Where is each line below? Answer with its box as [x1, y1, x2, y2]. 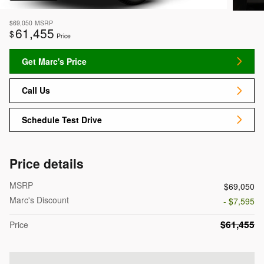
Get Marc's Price [22, 55, 87, 67]
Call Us [22, 84, 50, 97]
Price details [9, 154, 84, 173]
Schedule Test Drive [22, 113, 102, 126]
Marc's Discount [9, 194, 69, 206]
